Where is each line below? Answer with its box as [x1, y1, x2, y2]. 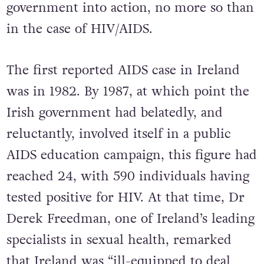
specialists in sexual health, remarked [6, 230, 232, 249]
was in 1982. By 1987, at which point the [6, 82, 249, 100]
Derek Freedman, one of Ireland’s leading [6, 209, 255, 227]
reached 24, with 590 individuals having [6, 167, 249, 185]
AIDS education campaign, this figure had [6, 146, 257, 164]
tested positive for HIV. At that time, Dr [6, 188, 245, 206]
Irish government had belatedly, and [6, 103, 223, 121]
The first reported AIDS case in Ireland [6, 61, 240, 79]
